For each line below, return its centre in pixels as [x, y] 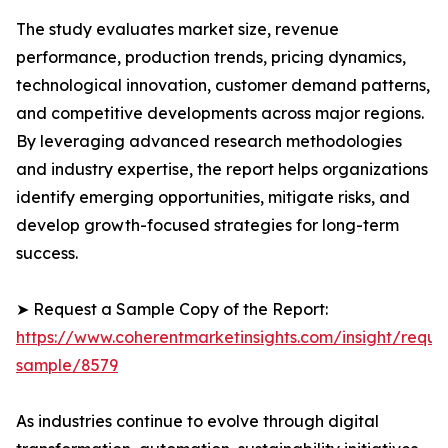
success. [47, 253]
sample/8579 [67, 365]
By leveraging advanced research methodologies [209, 141]
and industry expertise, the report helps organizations [222, 169]
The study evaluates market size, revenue [177, 29]
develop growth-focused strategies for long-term [207, 225]
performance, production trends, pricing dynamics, [211, 57]
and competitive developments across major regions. [220, 113]
